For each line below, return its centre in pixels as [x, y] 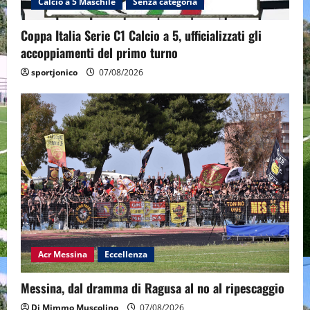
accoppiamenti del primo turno [99, 53]
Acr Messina [63, 254]
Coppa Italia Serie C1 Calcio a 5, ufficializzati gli [141, 36]
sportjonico [54, 73]
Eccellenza [126, 254]
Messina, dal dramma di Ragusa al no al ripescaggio [153, 288]
